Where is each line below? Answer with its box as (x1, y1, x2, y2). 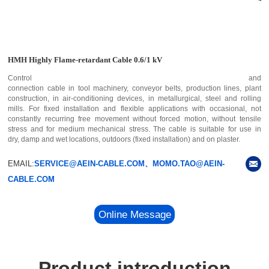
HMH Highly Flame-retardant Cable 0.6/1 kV (8, 55, 163, 64)
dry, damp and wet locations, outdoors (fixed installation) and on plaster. (8, 134, 241, 144)
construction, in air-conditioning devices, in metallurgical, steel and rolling (8, 94, 261, 103)
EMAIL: (8, 159, 35, 168)
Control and (8, 73, 261, 82)
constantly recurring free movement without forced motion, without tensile (8, 114, 261, 123)
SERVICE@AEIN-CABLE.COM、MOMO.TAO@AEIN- (34, 159, 225, 168)
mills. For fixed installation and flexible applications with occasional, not (8, 104, 261, 113)
